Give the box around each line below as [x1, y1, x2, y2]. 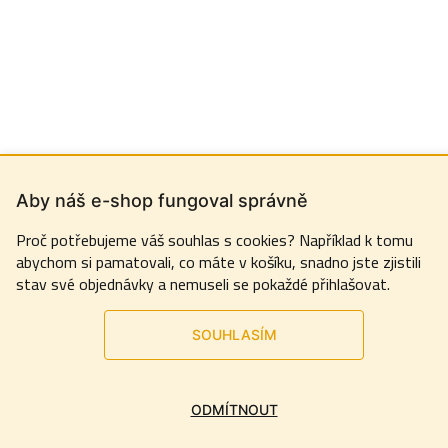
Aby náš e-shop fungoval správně [16, 190, 308, 211]
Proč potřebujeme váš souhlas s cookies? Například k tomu [16, 225, 413, 255]
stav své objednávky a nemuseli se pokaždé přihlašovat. [16, 269, 390, 299]
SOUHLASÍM [191, 326, 277, 343]
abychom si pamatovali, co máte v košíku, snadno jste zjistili [16, 247, 421, 277]
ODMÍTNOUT [190, 401, 278, 418]
